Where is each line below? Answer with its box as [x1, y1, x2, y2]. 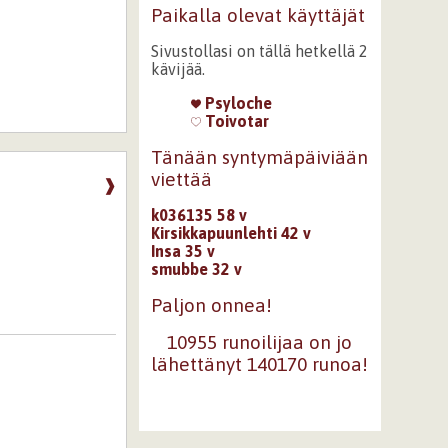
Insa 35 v [150, 241, 215, 260]
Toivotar [200, 112, 269, 130]
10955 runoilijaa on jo [167, 331, 353, 354]
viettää [150, 168, 212, 190]
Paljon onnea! [150, 293, 272, 316]
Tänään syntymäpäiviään [150, 146, 368, 168]
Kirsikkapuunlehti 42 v [150, 223, 311, 242]
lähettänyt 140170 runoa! [151, 353, 369, 376]
